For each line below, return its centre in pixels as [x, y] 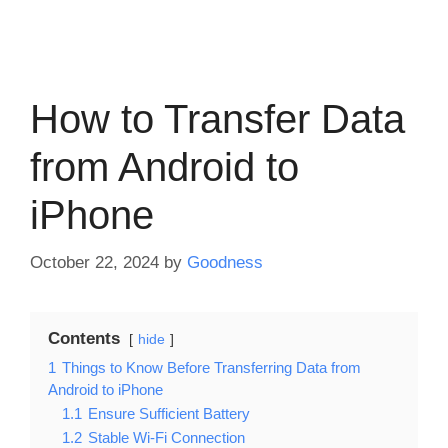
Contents [84, 338]
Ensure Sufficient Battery [169, 413]
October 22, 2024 [94, 262]
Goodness [225, 262]
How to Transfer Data [217, 119]
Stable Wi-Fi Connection [166, 437]
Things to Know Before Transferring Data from [211, 367]
